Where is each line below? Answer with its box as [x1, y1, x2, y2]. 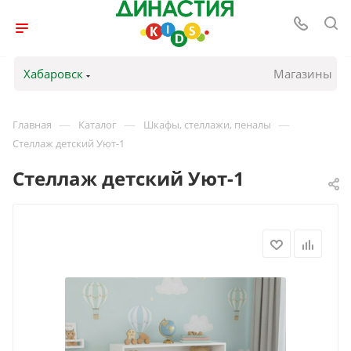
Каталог [78, 118, 117, 132]
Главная [13, 118, 52, 132]
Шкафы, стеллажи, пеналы [143, 118, 271, 132]
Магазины [273, 66, 333, 81]
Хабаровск [23, 66, 83, 81]
